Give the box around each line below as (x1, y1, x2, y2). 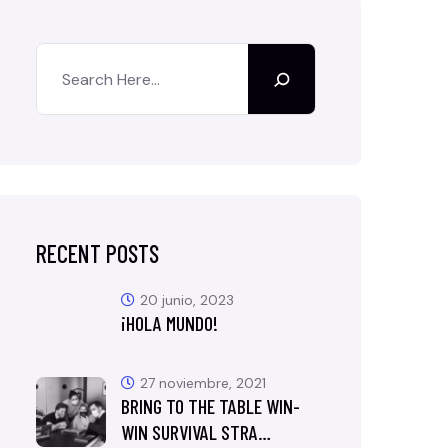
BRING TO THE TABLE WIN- (121, 394, 300, 418)
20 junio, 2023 (140, 291, 234, 309)
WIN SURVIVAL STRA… (121, 420, 271, 444)
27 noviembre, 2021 (140, 374, 266, 392)
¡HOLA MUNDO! (121, 311, 218, 335)
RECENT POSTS (36, 239, 159, 268)
